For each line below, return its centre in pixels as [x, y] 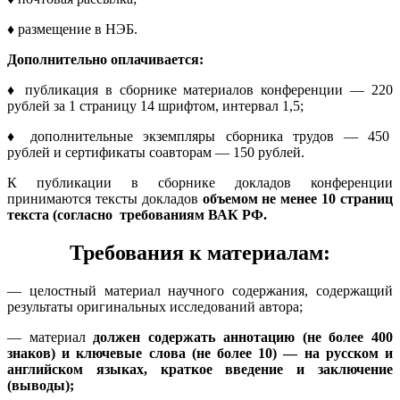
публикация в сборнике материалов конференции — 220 [205, 89]
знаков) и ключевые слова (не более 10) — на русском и [200, 353]
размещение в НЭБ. [78, 29]
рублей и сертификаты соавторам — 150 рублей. [156, 152]
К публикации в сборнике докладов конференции [200, 182]
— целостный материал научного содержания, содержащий [200, 290]
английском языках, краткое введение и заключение [200, 369]
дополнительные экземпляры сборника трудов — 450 [212, 136]
